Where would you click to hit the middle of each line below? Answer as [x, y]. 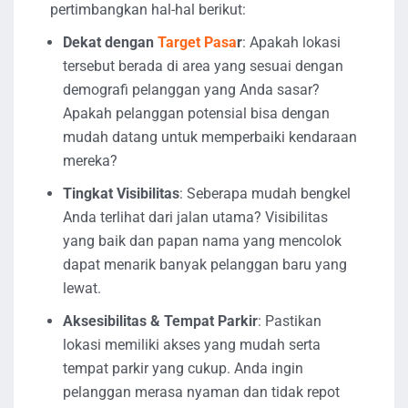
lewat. [82, 288]
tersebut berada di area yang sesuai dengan [203, 66]
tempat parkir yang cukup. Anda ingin [183, 368]
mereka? [90, 160]
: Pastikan [290, 321]
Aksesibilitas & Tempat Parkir [160, 321]
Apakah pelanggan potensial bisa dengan [196, 113]
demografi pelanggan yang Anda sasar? [191, 89]
